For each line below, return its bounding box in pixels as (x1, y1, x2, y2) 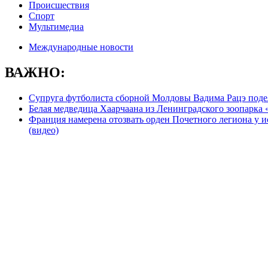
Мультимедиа (29, 22, 84, 32)
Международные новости (29, 42, 133, 52)
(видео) (29, 124, 59, 135)
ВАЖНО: (5, 64, 65, 80)
